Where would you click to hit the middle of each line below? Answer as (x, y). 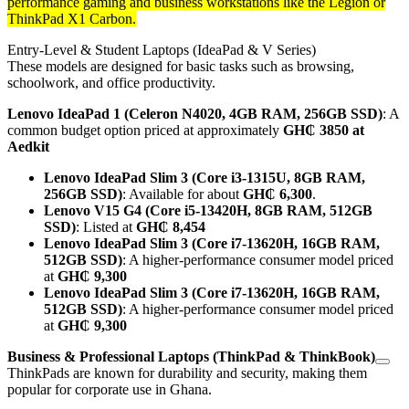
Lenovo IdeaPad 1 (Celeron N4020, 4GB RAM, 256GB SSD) (195, 113)
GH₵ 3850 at (324, 130)
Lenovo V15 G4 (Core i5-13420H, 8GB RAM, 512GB (208, 210)
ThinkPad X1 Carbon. (72, 18)
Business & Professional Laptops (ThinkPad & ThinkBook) (191, 356)
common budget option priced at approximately (145, 130)
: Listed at (106, 226)
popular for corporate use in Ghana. (110, 389)
